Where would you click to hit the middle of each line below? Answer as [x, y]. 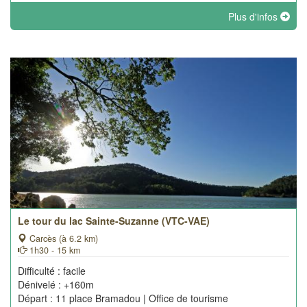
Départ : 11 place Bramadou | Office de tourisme [123, 298]
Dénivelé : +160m [56, 284]
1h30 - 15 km [53, 250]
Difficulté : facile [52, 271]
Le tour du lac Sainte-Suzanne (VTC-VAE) [114, 221]
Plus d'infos [254, 16]
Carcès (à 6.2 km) [62, 238]
